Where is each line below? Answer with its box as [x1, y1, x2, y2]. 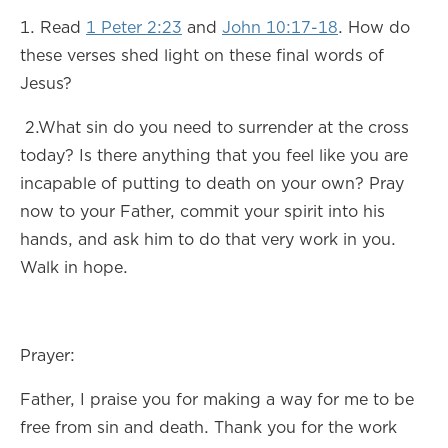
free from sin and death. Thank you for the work [20, 416, 397, 438]
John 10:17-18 [222, 16, 338, 38]
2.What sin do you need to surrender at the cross [20, 116, 409, 138]
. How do [338, 16, 410, 38]
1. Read [20, 16, 86, 38]
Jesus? [20, 72, 72, 94]
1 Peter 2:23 [86, 16, 182, 38]
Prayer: [20, 344, 80, 366]
